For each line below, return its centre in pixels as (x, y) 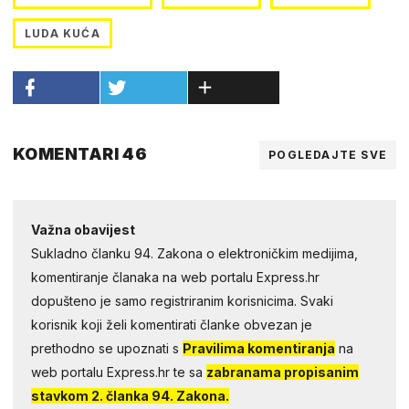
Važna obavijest (83, 229)
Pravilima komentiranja (259, 348)
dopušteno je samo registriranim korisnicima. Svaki (182, 300)
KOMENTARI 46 (80, 153)
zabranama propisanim (283, 372)
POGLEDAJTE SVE (328, 154)
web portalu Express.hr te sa (119, 372)
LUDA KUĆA (63, 33)
